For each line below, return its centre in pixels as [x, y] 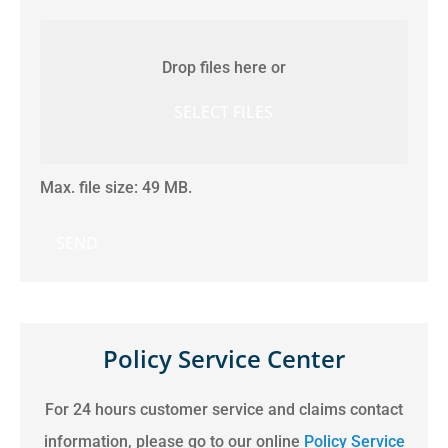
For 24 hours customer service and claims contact [224, 410]
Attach [62, 27]
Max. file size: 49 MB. [116, 188]
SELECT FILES [224, 112]
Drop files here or [223, 68]
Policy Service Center [224, 359]
